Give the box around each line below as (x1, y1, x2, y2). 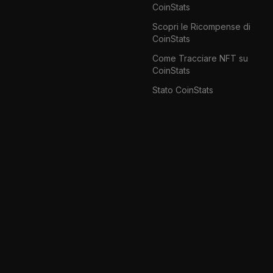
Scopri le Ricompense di (152, 21, 250, 32)
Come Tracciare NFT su (152, 52, 248, 63)
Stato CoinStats (152, 84, 213, 95)
